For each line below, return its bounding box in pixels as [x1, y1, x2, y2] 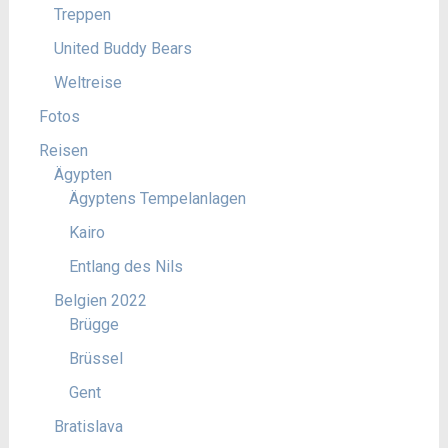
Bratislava [53, 416, 123, 436]
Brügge [68, 314, 119, 334]
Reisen [38, 140, 88, 160]
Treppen [53, 4, 111, 24]
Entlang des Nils [68, 256, 183, 276]
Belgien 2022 [53, 290, 147, 310]
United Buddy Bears [53, 38, 192, 58]
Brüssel [68, 348, 123, 368]
